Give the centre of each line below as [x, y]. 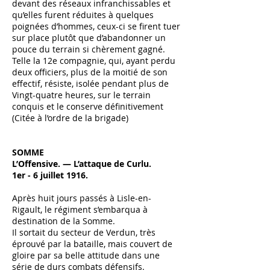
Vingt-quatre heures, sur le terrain [81, 95]
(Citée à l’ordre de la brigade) [70, 118]
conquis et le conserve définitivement [88, 106]
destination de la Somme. [64, 221]
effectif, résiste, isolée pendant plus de [90, 83]
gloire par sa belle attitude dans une [86, 255]
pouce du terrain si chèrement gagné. [89, 49]
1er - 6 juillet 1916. [50, 175]
